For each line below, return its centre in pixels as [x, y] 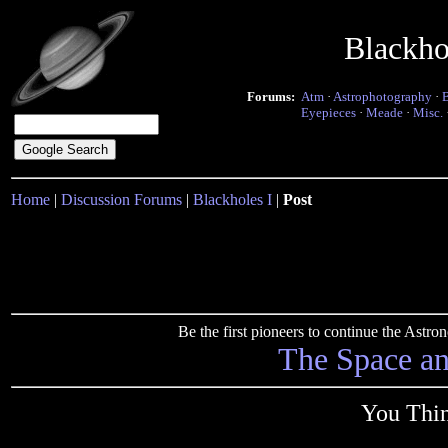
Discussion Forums [121, 199]
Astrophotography [382, 96]
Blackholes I [232, 199]
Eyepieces [328, 112]
